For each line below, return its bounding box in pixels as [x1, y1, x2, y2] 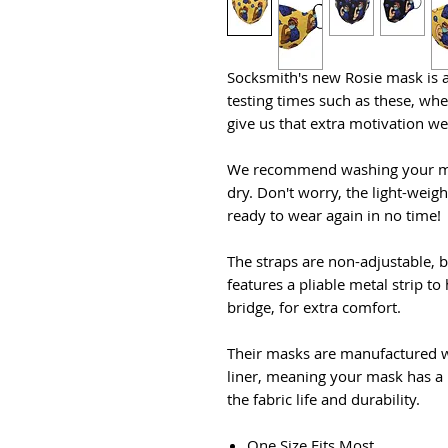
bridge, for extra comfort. [227, 297, 405, 318]
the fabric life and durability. [227, 389, 424, 410]
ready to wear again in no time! [227, 205, 441, 226]
